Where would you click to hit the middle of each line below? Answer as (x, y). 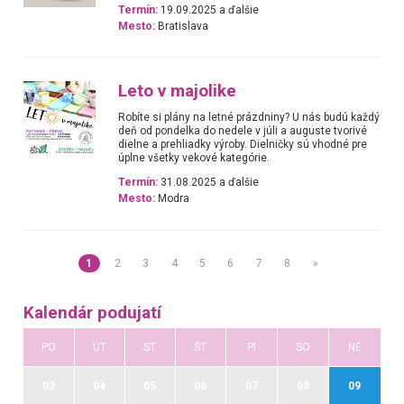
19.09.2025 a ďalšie (209, 9)
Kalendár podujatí (92, 312)
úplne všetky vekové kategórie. (194, 158)
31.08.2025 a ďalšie (209, 183)
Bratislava (182, 26)
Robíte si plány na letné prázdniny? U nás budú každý (249, 117)
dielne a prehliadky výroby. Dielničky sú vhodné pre (243, 144)
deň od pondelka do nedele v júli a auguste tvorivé (243, 131)
